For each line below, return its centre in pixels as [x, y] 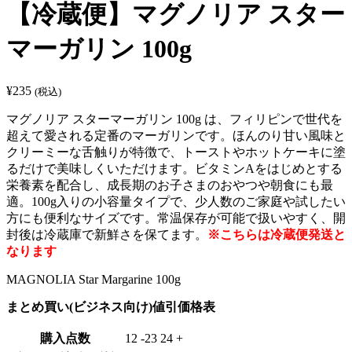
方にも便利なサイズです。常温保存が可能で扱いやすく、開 [176, 218]
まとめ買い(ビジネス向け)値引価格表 [111, 306]
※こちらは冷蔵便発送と [277, 234]
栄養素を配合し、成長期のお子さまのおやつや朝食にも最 [170, 185]
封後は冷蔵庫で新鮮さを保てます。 [107, 234]
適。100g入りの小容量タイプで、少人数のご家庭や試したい [176, 201]
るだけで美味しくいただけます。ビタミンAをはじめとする [174, 168]
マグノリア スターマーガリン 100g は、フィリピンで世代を [174, 119]
